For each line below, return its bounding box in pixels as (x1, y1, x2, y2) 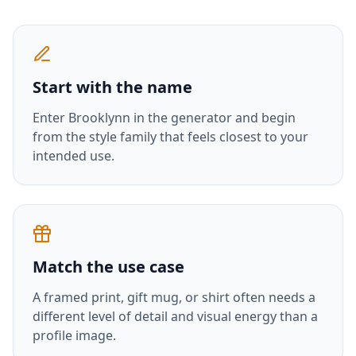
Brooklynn (68, 109, 130, 126)
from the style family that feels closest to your (33, 128, 308, 145)
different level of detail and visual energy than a (33, 308, 318, 325)
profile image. (33, 327, 116, 344)
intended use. (33, 147, 114, 164)
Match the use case (33, 256, 184, 277)
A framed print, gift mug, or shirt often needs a (33, 288, 315, 306)
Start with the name (33, 76, 192, 98)
